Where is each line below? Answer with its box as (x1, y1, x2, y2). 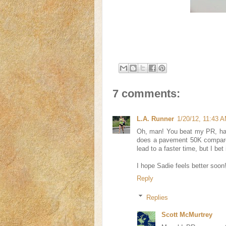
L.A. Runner (137, 115, 174, 123)
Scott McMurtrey (161, 211, 212, 219)
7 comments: (112, 87, 180, 100)
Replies (146, 194, 168, 201)
